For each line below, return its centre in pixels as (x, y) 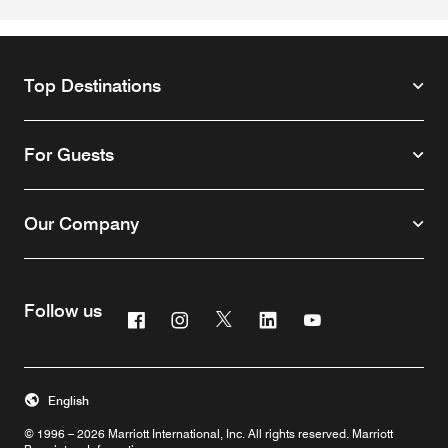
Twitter (258, 317)
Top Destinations (92, 85)
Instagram (226, 317)
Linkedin (308, 317)
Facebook (181, 317)
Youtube (351, 317)
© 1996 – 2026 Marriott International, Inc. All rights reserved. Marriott (208, 433)
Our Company (81, 223)
